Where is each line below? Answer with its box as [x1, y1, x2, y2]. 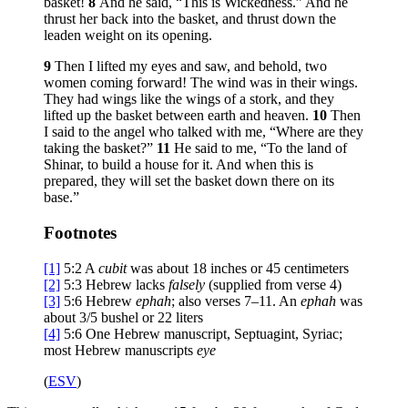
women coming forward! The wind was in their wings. [44, 75, 358, 91]
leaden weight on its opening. [44, 27, 212, 44]
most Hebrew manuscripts [44, 342, 197, 358]
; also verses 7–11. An [171, 292, 301, 309]
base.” [44, 189, 79, 206]
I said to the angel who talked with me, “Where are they [44, 124, 363, 140]
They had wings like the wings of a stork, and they [44, 91, 334, 107]
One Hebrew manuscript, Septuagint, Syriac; [86, 325, 342, 342]
